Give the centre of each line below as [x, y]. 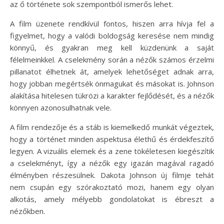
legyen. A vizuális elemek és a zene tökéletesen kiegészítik [112, 151]
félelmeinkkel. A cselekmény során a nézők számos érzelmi [112, 59]
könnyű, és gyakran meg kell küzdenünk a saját [112, 47]
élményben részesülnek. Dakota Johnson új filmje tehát [112, 175]
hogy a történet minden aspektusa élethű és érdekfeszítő [112, 139]
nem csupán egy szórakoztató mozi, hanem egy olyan [112, 187]
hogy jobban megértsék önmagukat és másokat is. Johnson [112, 83]
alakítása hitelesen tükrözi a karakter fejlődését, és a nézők [112, 95]
